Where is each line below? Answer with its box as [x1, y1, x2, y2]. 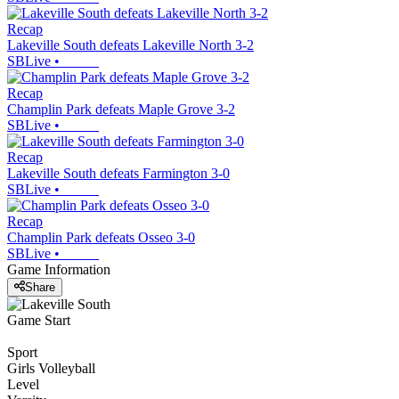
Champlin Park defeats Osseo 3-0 [7, 229, 195, 245]
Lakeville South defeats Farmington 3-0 [7, 165, 230, 181]
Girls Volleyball [7, 361, 95, 377]
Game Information [7, 261, 110, 277]
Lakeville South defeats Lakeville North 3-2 [7, 37, 254, 53]
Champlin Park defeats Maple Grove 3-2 [7, 101, 235, 117]
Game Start [7, 313, 70, 329]
